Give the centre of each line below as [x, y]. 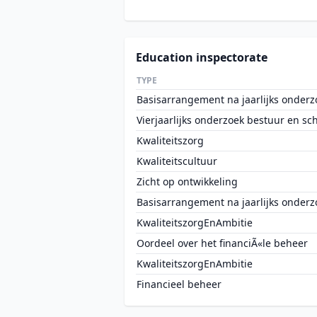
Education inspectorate [202, 57]
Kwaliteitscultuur [177, 161]
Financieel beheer [179, 284]
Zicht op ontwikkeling [187, 181]
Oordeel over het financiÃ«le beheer [222, 243]
